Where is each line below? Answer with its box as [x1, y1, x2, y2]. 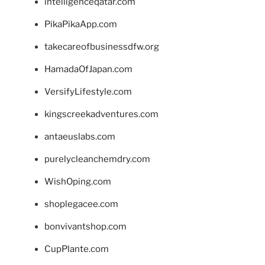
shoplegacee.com [44, 199, 118, 210]
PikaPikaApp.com [44, 19, 117, 30]
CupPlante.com [44, 244, 109, 255]
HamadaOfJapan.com [44, 64, 132, 75]
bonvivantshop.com [44, 221, 127, 232]
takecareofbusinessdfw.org [44, 41, 159, 53]
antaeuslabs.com [44, 131, 115, 143]
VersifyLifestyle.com [44, 86, 132, 98]
